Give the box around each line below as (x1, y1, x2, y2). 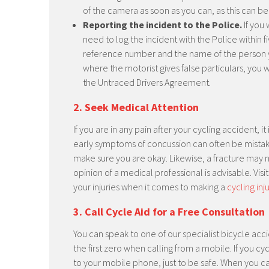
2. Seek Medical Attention (73, 100, 199, 114)
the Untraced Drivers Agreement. (83, 76, 211, 88)
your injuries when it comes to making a (73, 181, 227, 193)
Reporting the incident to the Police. (83, 19, 242, 31)
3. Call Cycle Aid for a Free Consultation (73, 205, 265, 219)
